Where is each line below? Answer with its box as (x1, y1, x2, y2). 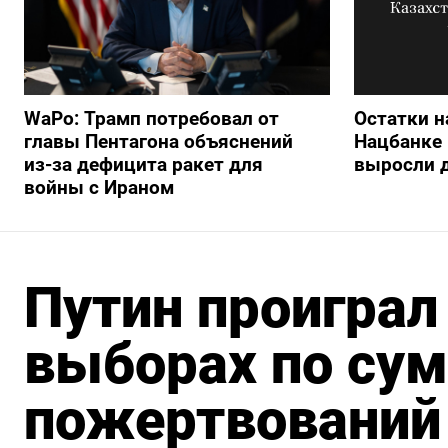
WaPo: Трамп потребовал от (24, 107, 279, 131)
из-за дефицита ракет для (24, 153, 263, 177)
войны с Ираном (24, 176, 174, 200)
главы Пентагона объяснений (24, 130, 293, 154)
